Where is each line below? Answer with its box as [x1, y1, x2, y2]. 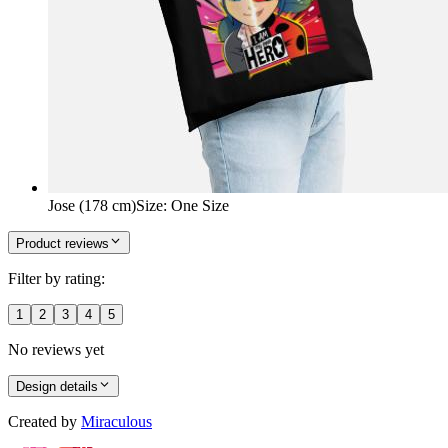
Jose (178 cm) [48, 197, 136, 215]
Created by [8, 413, 77, 431]
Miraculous [81, 413, 152, 431]
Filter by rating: [8, 269, 105, 287]
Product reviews [16, 235, 109, 251]
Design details [16, 379, 98, 395]
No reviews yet [8, 340, 104, 358]
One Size [171, 197, 229, 215]
